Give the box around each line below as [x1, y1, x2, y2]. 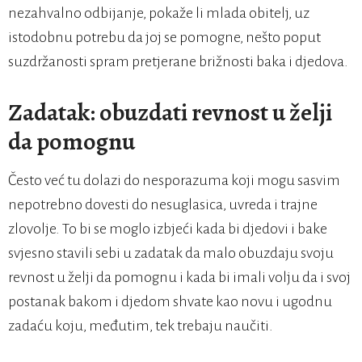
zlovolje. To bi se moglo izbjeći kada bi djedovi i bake [8, 221, 327, 238]
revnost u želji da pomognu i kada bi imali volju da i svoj [8, 269, 351, 286]
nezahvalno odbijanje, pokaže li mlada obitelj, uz [8, 5, 309, 22]
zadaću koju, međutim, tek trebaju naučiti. [8, 318, 273, 335]
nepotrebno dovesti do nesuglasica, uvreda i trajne [8, 196, 318, 213]
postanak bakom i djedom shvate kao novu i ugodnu [8, 293, 332, 310]
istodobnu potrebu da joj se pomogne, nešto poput [8, 29, 321, 46]
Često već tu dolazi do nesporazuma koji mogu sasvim [8, 172, 340, 189]
